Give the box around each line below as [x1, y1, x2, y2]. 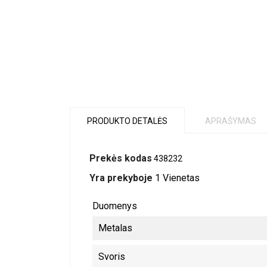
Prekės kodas [89, 153, 152, 164]
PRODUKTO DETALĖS [87, 116, 167, 126]
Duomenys [92, 200, 137, 212]
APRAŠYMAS [205, 116, 256, 126]
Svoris [98, 251, 125, 262]
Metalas [98, 222, 132, 234]
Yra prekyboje [89, 172, 153, 184]
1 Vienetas [155, 172, 200, 184]
